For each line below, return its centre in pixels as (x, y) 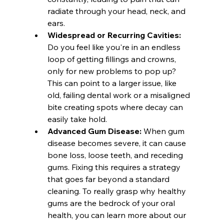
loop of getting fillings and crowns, (112, 59)
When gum (164, 131)
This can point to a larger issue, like (113, 83)
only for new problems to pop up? (112, 71)
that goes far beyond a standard (109, 179)
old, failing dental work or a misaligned (119, 95)
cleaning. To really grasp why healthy (117, 191)
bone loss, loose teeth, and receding (116, 155)
